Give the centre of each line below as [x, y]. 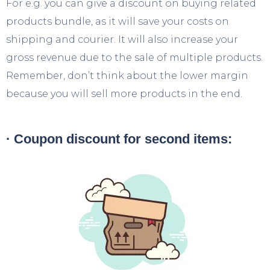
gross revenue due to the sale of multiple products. [134, 57]
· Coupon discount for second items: [119, 139]
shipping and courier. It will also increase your [122, 39]
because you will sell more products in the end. [124, 93]
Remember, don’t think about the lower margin [127, 75]
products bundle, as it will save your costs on [118, 21]
